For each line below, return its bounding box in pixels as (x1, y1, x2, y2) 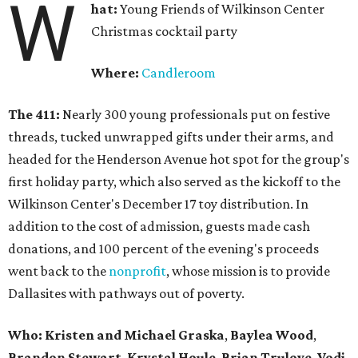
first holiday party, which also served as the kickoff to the (8, 173, 340, 190)
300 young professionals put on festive (104, 106, 330, 123)
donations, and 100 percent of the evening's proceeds (8, 241, 319, 257)
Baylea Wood (230, 327, 313, 344)
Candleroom (141, 65, 217, 82)
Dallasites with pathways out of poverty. (8, 285, 245, 302)
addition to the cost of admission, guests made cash (8, 218, 310, 235)
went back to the (8, 263, 109, 280)
